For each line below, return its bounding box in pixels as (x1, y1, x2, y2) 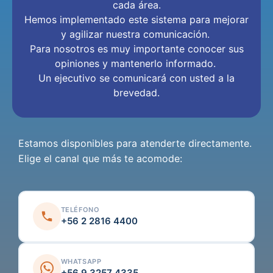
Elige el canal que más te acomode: (18, 152, 182, 165)
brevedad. (113, 86, 160, 99)
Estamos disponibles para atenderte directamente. (18, 136, 252, 149)
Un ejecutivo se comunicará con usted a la (38, 71, 235, 84)
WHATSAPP (60, 257, 102, 266)
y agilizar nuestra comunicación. (60, 27, 213, 40)
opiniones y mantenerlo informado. (54, 57, 219, 69)
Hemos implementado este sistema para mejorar (24, 13, 249, 26)
